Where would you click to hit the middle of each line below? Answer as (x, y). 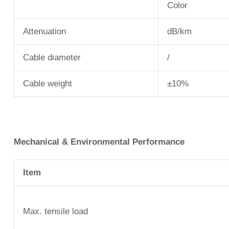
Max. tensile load (55, 211)
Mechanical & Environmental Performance (99, 142)
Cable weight (48, 84)
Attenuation (44, 32)
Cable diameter (52, 58)
